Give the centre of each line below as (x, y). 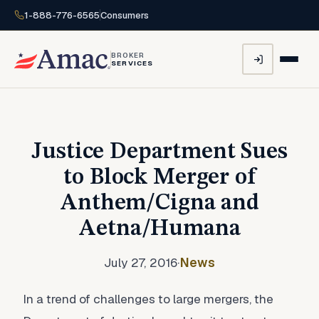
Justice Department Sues (159, 152)
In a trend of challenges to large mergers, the (148, 299)
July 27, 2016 (141, 263)
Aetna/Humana (159, 229)
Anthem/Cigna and (159, 204)
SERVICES (132, 63)
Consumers (125, 15)
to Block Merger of (159, 178)
